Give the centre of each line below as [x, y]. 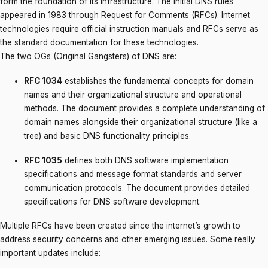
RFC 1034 [43, 81]
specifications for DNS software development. [112, 201]
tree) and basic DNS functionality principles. [107, 136]
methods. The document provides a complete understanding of [144, 108]
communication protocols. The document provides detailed [137, 188]
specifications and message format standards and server [133, 174]
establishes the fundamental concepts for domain [158, 81]
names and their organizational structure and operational [133, 95]
